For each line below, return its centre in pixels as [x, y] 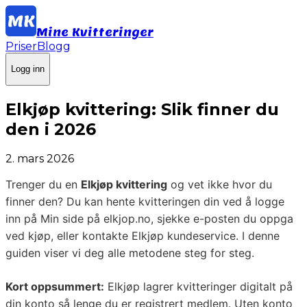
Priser [21, 46]
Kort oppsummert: [55, 287]
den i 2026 [51, 129]
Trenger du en [43, 185]
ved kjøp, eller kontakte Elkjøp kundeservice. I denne [143, 236]
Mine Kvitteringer [95, 33]
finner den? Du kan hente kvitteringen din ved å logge [145, 202]
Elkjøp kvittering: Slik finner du [142, 109]
